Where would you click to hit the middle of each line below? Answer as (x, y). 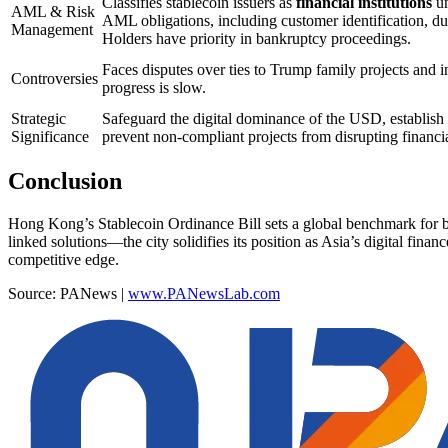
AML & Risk (53, 11)
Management (52, 29)
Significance (50, 136)
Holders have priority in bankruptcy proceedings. (256, 38)
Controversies (54, 78)
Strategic (38, 118)
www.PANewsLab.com (204, 294)
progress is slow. (154, 87)
